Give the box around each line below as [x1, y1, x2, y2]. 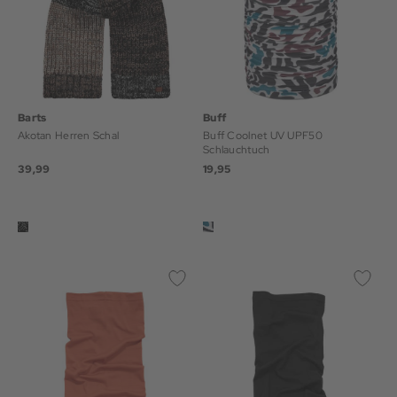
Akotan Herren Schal [18, 128, 120, 143]
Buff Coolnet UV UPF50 [203, 128, 323, 143]
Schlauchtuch [203, 143, 270, 157]
